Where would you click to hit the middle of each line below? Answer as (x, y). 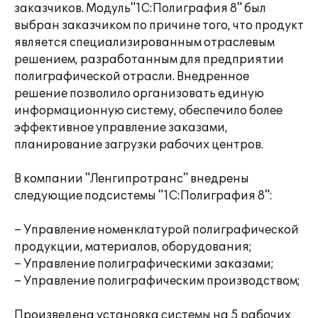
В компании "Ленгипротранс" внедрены (132, 179)
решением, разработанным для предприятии (149, 60)
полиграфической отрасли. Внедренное (132, 77)
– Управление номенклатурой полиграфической (157, 230)
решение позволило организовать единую (139, 94)
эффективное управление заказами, (121, 128)
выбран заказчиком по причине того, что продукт (159, 26)
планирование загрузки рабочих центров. (139, 145)
